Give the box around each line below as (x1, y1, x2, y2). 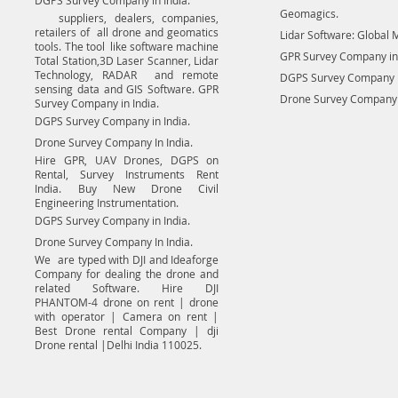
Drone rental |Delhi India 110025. (35, 338, 203, 352)
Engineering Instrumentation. (35, 195, 182, 210)
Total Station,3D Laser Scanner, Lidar (35, 53, 219, 68)
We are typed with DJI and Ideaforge (35, 252, 219, 267)
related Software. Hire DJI (35, 281, 219, 295)
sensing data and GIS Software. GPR (35, 82, 219, 96)
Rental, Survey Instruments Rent (35, 167, 219, 181)
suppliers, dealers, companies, (35, 11, 219, 25)
